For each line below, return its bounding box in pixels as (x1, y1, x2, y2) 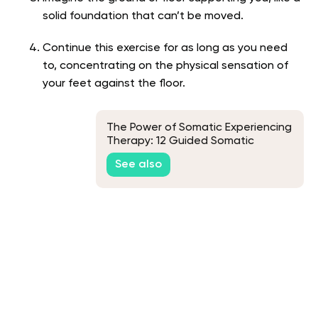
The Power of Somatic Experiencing (106, 121, 292, 133)
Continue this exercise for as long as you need (43, 42, 287, 54)
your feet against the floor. (43, 77, 185, 89)
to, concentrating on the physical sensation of (43, 60, 288, 72)
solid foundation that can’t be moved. (43, 10, 243, 22)
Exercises (106, 148, 155, 160)
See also (115, 159, 162, 171)
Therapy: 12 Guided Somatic (106, 135, 254, 147)
